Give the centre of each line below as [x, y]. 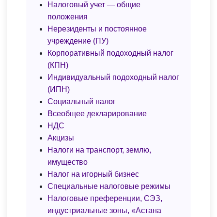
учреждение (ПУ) [78, 41]
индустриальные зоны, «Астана [104, 211]
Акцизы [61, 138]
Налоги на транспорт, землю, [99, 150]
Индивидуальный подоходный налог [113, 77]
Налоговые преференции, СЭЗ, [105, 199]
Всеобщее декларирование [97, 114]
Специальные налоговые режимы [109, 186]
